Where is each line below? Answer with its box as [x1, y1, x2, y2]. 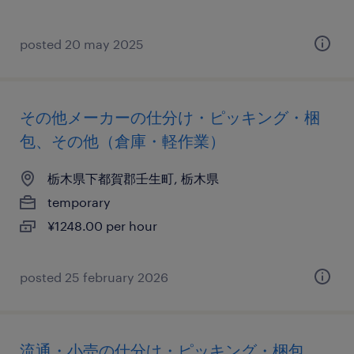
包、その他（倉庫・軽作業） [20, 131, 225, 150]
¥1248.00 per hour [47, 218, 157, 233]
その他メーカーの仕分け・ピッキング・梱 [20, 107, 320, 126]
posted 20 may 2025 [20, 36, 144, 51]
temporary [47, 194, 111, 209]
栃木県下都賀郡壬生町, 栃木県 [47, 171, 219, 186]
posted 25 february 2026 [20, 269, 168, 284]
